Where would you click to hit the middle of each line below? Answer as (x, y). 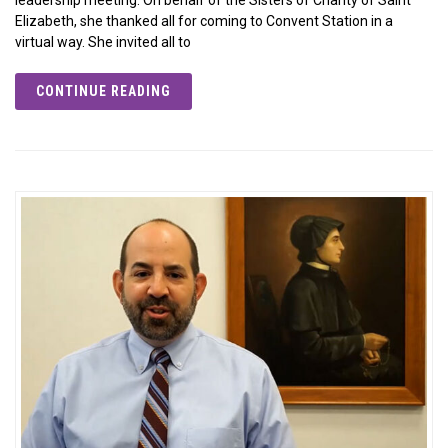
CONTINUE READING (103, 90)
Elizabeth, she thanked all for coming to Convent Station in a (204, 20)
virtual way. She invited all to (103, 41)
